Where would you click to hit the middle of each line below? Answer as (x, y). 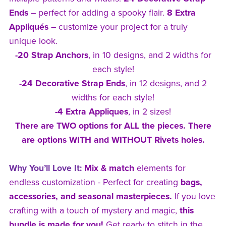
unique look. (33, 41)
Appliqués (29, 27)
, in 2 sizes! (150, 111)
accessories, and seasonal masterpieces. (90, 196)
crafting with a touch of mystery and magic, (94, 210)
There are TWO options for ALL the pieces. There (113, 126)
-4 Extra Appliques (92, 111)
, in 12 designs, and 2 (166, 83)
